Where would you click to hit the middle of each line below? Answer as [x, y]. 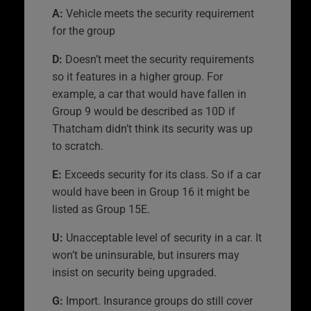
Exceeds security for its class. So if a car [163, 174]
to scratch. [78, 146]
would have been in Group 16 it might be [151, 192]
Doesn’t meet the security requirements [158, 59]
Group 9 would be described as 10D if [144, 111]
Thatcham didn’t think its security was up [152, 128]
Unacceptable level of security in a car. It [164, 237]
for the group [84, 31]
